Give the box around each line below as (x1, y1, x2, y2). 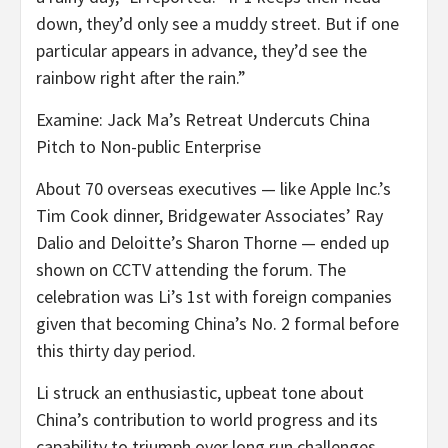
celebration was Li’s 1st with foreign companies (36, 284, 392, 308)
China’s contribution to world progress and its (36, 407, 378, 431)
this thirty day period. (36, 338, 196, 362)
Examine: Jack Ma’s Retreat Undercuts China (36, 107, 370, 131)
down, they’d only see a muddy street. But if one (36, 11, 399, 35)
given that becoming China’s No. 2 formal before (36, 311, 399, 335)
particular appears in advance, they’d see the (36, 38, 367, 62)
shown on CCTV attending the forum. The (36, 257, 346, 281)
